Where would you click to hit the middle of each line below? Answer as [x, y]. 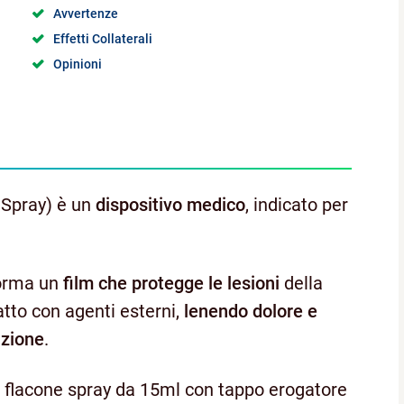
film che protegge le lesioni [171, 283]
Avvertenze [86, 13]
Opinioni [78, 64]
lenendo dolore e [251, 311]
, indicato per [297, 204]
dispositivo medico [170, 204]
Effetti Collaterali [103, 38]
